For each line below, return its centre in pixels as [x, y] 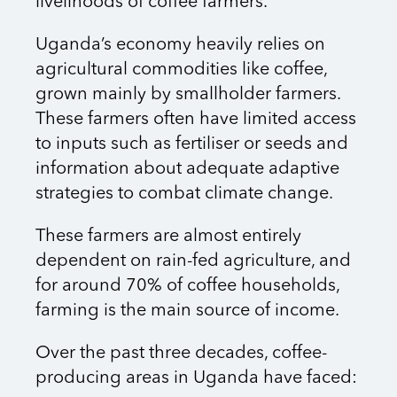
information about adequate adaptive [187, 170]
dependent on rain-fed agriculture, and [193, 262]
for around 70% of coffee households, [187, 287]
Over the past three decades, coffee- [181, 354]
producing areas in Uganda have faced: [196, 379]
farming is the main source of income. [187, 311]
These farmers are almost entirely [168, 237]
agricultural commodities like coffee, [181, 70]
